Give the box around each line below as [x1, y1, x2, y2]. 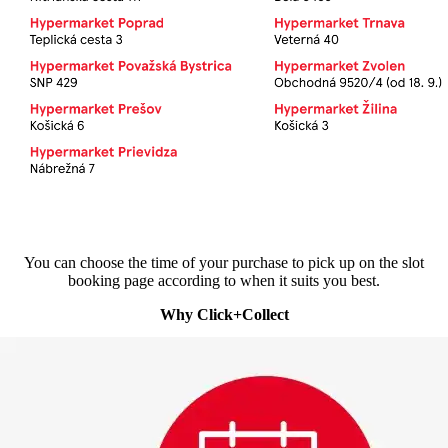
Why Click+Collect [159, 306, 289, 324]
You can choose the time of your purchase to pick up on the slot [24, 254, 424, 272]
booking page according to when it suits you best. [68, 272, 380, 290]
